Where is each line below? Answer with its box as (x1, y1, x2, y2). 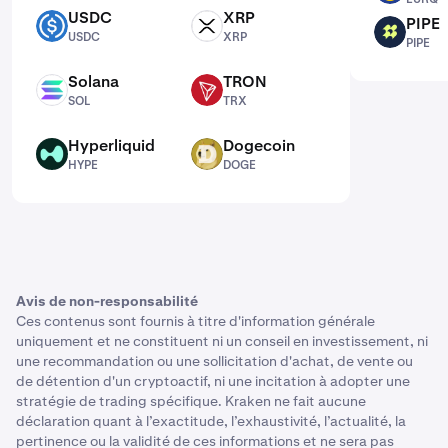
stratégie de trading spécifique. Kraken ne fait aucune (16, 392, 366, 410)
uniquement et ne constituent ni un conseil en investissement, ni (16, 332, 428, 350)
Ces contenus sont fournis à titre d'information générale (16, 312, 375, 330)
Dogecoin (223, 135, 295, 156)
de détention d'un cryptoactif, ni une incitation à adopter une (16, 372, 410, 390)
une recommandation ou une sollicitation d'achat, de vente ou (16, 352, 413, 370)
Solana (68, 71, 119, 92)
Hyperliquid (68, 135, 155, 156)
